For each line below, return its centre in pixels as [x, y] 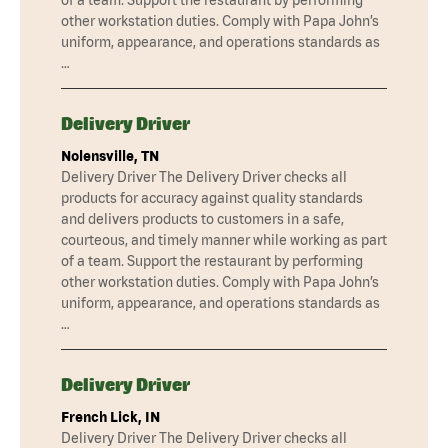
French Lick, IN [110, 417]
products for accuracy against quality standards [212, 198]
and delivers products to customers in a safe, [202, 219]
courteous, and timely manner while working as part [224, 240]
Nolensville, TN [110, 156]
